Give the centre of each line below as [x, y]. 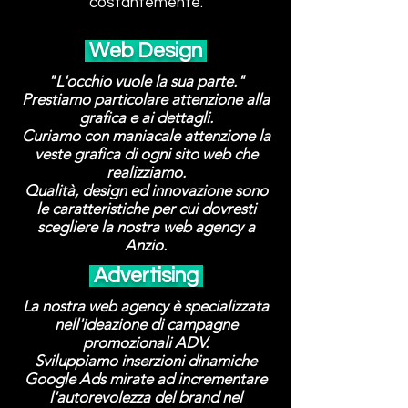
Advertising [146, 276]
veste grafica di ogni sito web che [146, 154]
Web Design [146, 51]
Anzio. [146, 245]
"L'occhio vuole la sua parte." [146, 81]
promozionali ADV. [146, 342]
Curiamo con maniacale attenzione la [146, 136]
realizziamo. [146, 172]
